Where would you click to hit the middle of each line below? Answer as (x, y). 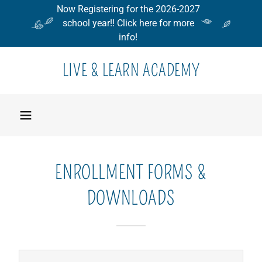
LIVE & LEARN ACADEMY (131, 70)
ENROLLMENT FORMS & (131, 173)
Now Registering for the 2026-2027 (128, 9)
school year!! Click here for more (128, 23)
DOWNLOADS (131, 198)
